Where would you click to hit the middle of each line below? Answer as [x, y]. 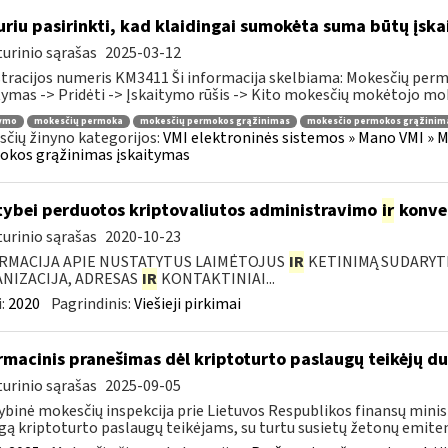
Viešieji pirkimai [187, 304]
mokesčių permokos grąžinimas [214, 121]
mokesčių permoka [78, 121]
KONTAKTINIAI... [216, 279]
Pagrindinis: [92, 304]
